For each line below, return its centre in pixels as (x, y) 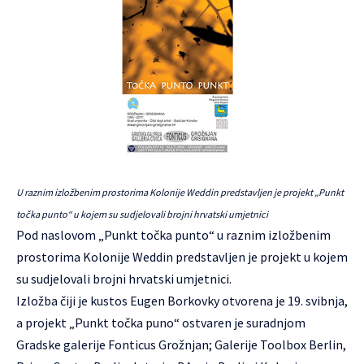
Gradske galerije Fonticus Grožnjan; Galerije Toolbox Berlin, (181, 344)
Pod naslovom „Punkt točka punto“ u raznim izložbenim (173, 235)
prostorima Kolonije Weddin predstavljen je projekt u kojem (182, 257)
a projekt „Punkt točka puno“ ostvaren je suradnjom (161, 323)
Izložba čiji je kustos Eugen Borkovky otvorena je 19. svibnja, (182, 301)
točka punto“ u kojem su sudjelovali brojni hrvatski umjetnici (142, 214)
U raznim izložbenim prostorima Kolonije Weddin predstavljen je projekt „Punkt (180, 192)
